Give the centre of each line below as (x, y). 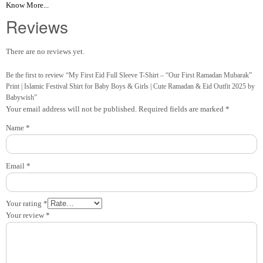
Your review (26, 215)
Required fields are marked (182, 109)
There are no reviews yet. (45, 51)
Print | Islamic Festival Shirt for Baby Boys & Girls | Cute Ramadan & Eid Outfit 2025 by (130, 87)
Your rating (25, 204)
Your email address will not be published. (71, 109)
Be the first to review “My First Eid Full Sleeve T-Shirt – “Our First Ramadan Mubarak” (129, 75)
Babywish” (21, 98)
